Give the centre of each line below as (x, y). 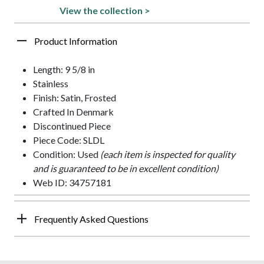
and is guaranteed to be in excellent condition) (126, 168)
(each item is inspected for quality (168, 154)
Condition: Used (67, 154)
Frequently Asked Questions (91, 219)
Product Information (76, 41)
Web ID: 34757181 (72, 182)
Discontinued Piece (72, 126)
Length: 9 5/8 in (64, 69)
